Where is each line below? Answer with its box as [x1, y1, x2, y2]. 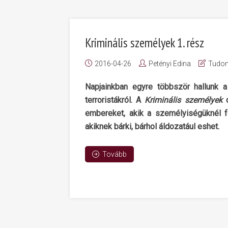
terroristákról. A [85, 95, 145, 105]
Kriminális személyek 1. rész [85, 35, 204, 51]
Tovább [102, 150, 127, 158]
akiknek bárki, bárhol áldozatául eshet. [85, 122, 219, 131]
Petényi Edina [149, 60, 191, 68]
